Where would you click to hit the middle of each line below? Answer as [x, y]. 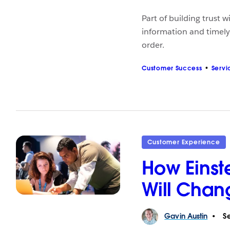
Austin [197, 216]
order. [153, 45]
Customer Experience [184, 142]
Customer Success [172, 68]
